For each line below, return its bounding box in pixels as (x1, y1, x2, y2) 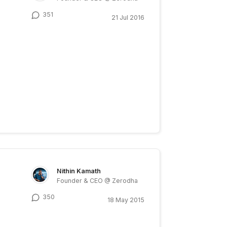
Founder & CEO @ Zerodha (57, 176, 138, 184)
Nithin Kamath (57, 167, 101, 175)
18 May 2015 (107, 196, 144, 204)
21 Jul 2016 (111, 13, 144, 21)
